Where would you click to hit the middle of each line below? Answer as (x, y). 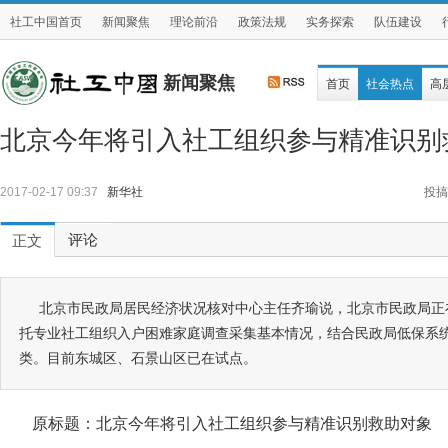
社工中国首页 (46, 22)
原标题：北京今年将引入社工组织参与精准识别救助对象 (232, 423)
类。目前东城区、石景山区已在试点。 (138, 358)
